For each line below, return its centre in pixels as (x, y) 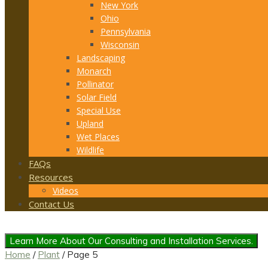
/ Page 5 (79, 255)
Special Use (99, 110)
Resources (51, 177)
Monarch (94, 71)
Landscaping (101, 58)
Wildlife (90, 150)
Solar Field (97, 97)
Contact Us (51, 204)
